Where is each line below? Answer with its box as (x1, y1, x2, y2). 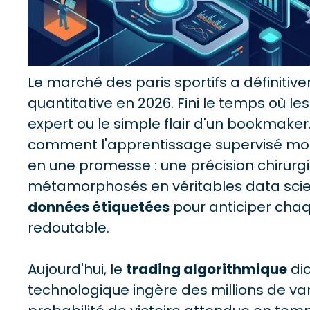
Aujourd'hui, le (28, 259, 126, 280)
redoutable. (28, 218, 109, 238)
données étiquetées (28, 197, 170, 217)
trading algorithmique (126, 259, 287, 280)
